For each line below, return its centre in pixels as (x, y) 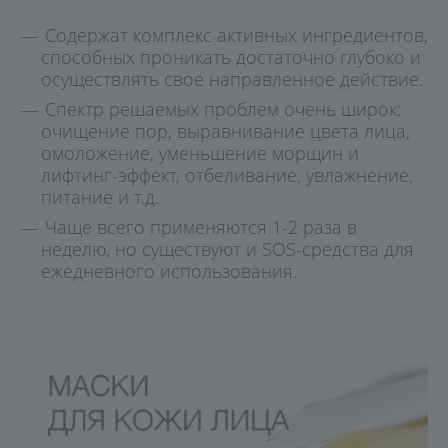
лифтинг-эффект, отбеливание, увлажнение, (227, 175)
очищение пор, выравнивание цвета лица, (225, 131)
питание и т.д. (100, 197)
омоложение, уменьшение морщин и (200, 153)
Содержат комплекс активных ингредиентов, (236, 35)
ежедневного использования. (169, 271)
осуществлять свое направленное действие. (232, 79)
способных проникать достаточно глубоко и (231, 57)
